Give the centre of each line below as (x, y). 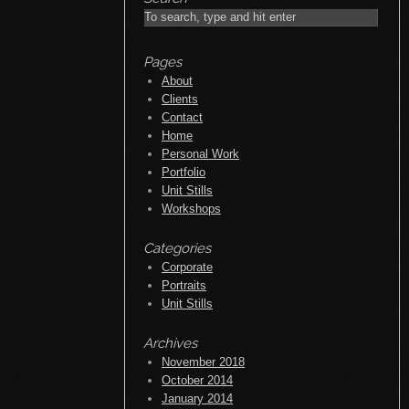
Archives (170, 343)
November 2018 (203, 362)
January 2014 (197, 398)
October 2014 (197, 380)
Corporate (187, 267)
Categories (177, 248)
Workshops (191, 208)
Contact (182, 117)
